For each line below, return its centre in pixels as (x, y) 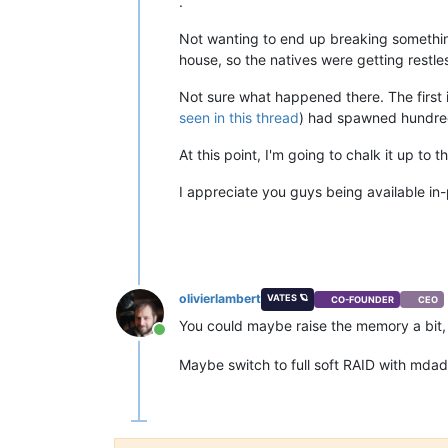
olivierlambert (220, 299)
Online (181, 340)
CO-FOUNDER (363, 299)
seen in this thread (239, 118)
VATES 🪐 (287, 298)
